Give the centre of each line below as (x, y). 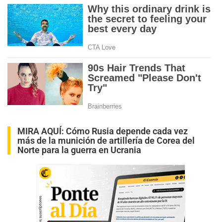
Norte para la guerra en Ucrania (79, 150)
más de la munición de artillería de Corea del (106, 140)
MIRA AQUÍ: (42, 131)
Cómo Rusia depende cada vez (127, 131)
